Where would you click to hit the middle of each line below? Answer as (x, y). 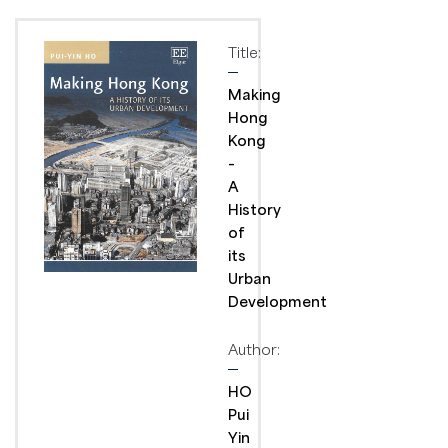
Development (277, 301)
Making (254, 94)
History (254, 209)
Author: (254, 349)
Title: (244, 52)
